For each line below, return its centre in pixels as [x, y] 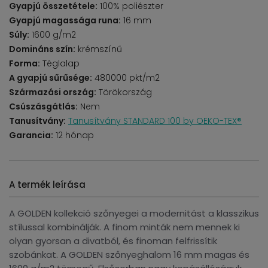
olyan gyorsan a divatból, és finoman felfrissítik [113, 241]
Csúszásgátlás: [43, 106]
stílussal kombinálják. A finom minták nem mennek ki [124, 227]
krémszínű [99, 49]
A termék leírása [47, 185]
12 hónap [74, 135]
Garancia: [31, 135]
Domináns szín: [42, 49]
